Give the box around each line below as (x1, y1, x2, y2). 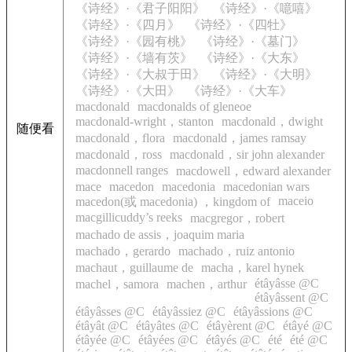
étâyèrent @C (207, 319, 275, 332)
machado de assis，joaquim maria (75, 228, 244, 241)
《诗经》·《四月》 (75, 18, 180, 31)
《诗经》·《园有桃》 (75, 35, 192, 48)
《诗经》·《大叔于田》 (75, 68, 205, 81)
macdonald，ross (75, 148, 162, 161)
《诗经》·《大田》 (75, 84, 180, 97)
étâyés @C (206, 333, 260, 346)
